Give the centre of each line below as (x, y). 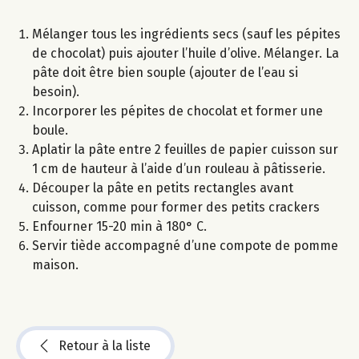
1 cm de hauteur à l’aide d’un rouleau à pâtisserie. (179, 169)
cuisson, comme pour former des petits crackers (176, 208)
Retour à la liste (105, 346)
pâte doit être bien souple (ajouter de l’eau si (165, 73)
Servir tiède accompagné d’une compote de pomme (185, 246)
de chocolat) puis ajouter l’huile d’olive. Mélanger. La (186, 54)
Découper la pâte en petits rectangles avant (163, 188)
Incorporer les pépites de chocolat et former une (177, 111)
